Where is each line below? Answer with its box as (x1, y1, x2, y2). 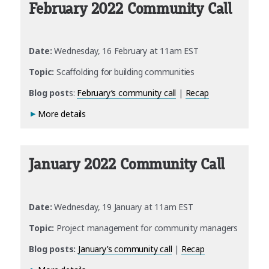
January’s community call (78, 243, 172, 255)
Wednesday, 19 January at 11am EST (52, 201, 193, 213)
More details (38, 108, 86, 120)
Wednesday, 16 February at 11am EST (52, 45, 199, 57)
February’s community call (77, 87, 177, 99)
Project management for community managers (54, 222, 238, 234)
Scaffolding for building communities (54, 66, 195, 78)
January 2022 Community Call (29, 156, 225, 174)
